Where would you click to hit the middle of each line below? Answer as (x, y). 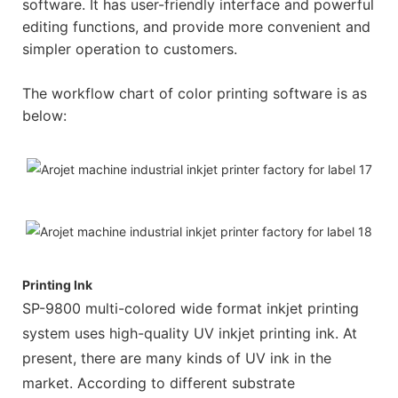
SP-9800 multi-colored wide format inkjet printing (191, 309)
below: (44, 116)
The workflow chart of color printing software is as (195, 94)
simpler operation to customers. (130, 49)
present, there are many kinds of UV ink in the (177, 358)
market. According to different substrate (159, 383)
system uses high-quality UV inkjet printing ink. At (190, 334)
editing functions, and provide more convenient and (196, 27)
